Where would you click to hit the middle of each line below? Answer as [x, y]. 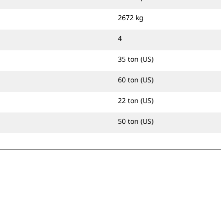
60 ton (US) [136, 80]
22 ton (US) [136, 100]
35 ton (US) [136, 59]
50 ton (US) [136, 121]
